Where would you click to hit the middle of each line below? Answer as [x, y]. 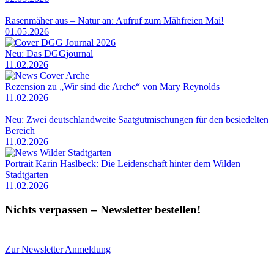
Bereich [20, 131]
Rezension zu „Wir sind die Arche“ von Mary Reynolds [112, 87]
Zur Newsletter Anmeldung [58, 250]
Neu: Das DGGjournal [49, 54]
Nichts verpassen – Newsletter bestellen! [103, 210]
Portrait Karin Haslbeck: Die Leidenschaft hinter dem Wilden [123, 164]
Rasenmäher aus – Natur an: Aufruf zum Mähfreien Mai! [114, 21]
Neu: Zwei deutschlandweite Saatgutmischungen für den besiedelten [137, 120]
